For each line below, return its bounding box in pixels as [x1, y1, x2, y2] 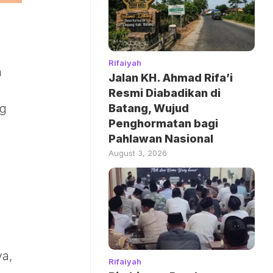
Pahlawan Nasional [108, 132, 213, 146]
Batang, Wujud [108, 102, 189, 115]
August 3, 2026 [108, 148, 167, 158]
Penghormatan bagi [108, 117, 218, 130]
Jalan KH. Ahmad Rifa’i [108, 71, 233, 85]
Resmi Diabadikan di [108, 87, 221, 100]
